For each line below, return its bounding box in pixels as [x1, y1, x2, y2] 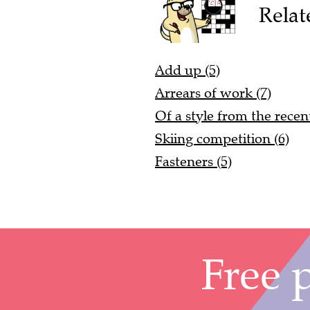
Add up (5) [155, 55, 220, 73]
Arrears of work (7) [155, 78, 271, 96]
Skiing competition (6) [155, 124, 289, 142]
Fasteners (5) [155, 147, 232, 165]
